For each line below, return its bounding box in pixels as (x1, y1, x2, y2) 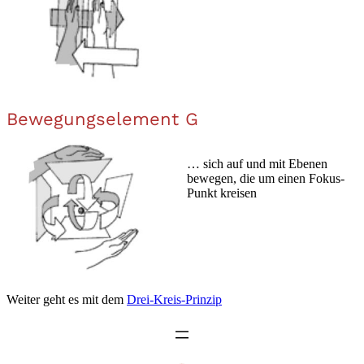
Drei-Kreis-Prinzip (127, 292, 222, 306)
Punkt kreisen (187, 185, 257, 200)
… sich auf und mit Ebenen (187, 156, 327, 171)
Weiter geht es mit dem (6, 292, 127, 306)
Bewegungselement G (6, 109, 198, 130)
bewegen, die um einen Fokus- (187, 171, 344, 185)
